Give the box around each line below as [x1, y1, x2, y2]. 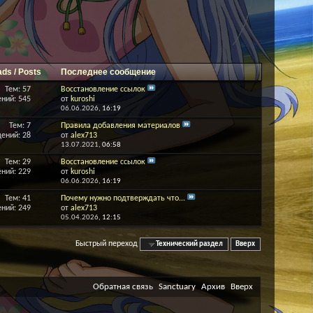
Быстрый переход [75, 239, 138, 248]
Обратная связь [93, 282, 153, 291]
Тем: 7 [8, 122, 31, 130]
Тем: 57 [4, 85, 31, 94]
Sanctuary [159, 282, 196, 291]
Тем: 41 [4, 194, 31, 203]
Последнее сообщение [61, 67, 156, 77]
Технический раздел [156, 240, 224, 248]
